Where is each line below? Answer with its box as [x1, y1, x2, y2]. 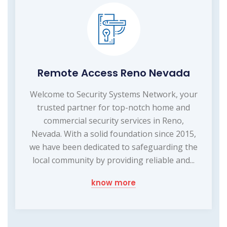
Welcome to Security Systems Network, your [29, 89, 198, 100]
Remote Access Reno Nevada [37, 66, 190, 81]
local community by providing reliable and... [32, 155, 195, 166]
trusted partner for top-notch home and [37, 102, 190, 113]
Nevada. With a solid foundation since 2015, [31, 128, 196, 140]
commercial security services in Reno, [43, 115, 184, 127]
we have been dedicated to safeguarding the [29, 141, 198, 153]
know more [91, 177, 136, 188]
